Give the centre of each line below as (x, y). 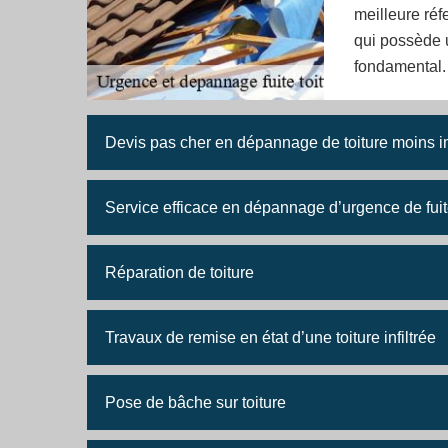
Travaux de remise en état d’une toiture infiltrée (270, 337)
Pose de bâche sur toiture (195, 402)
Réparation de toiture (179, 272)
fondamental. (399, 66)
